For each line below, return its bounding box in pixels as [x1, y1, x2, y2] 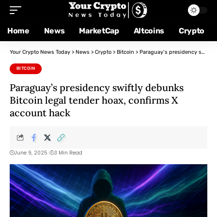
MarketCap [79, 26, 119, 35]
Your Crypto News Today [10, 49, 70, 55]
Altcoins [133, 26, 165, 35]
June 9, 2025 [15, 149, 47, 156]
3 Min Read [54, 149, 82, 156]
